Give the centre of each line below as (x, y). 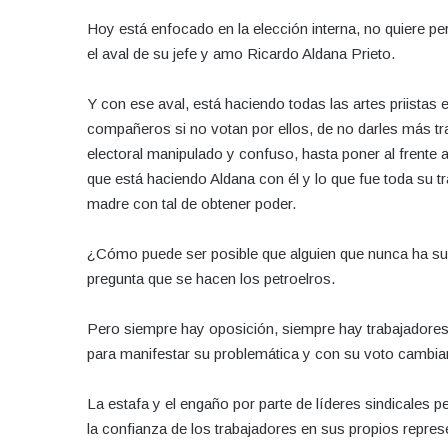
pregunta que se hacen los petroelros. (211, 278)
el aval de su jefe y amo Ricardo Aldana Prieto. (241, 53)
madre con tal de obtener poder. (191, 203)
